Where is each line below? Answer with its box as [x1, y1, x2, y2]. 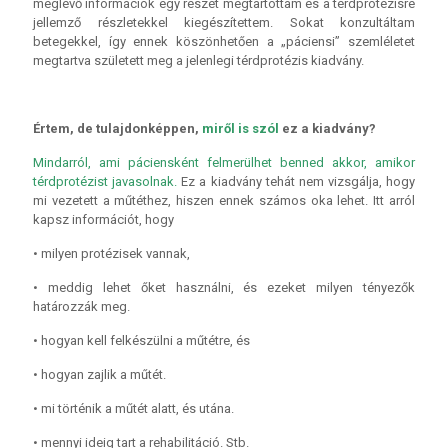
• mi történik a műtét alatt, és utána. [33, 401, 234, 416]
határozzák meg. [33, 299, 130, 314]
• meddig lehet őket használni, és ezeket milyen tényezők [33, 280, 415, 295]
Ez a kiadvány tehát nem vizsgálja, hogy [177, 174, 415, 189]
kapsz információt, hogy [33, 212, 174, 227]
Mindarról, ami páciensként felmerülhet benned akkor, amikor [33, 155, 415, 170]
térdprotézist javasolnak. [33, 174, 178, 189]
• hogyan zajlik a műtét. [33, 367, 166, 382]
